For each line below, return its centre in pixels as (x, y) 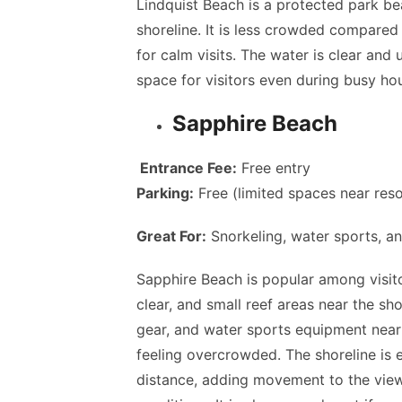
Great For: (171, 236)
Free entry (274, 168)
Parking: (165, 193)
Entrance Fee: (187, 168)
